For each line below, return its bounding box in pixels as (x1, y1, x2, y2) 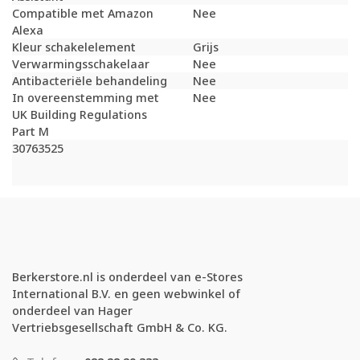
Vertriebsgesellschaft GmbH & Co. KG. (12, 320, 227, 336)
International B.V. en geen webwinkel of (12, 286, 240, 302)
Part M (12, 124, 49, 140)
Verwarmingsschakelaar (12, 56, 149, 72)
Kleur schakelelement (12, 39, 136, 55)
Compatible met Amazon (12, 6, 153, 22)
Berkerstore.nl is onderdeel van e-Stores (12, 269, 243, 285)
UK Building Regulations (12, 107, 147, 123)
